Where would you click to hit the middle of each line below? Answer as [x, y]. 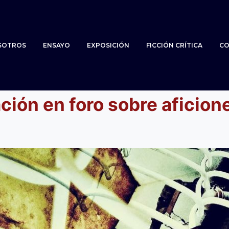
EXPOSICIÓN [108, 45]
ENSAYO [56, 45]
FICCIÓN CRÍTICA [174, 45]
